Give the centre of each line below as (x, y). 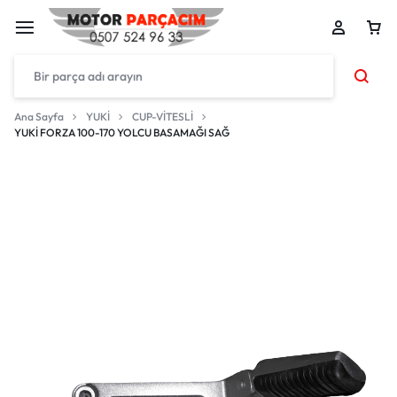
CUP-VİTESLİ (163, 117)
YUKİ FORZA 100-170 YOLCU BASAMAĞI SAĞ (122, 132)
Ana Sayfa (39, 117)
